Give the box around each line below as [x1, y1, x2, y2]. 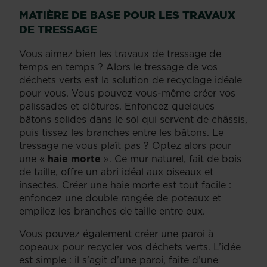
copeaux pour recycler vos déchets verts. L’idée [19, 240, 241, 253]
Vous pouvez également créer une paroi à [19, 226, 213, 240]
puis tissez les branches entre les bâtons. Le [19, 125, 223, 139]
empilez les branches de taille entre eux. [19, 204, 205, 218]
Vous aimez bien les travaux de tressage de [19, 46, 221, 60]
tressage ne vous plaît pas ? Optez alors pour [19, 138, 231, 152]
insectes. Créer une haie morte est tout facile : [19, 178, 231, 191]
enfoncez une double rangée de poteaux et [19, 191, 221, 204]
